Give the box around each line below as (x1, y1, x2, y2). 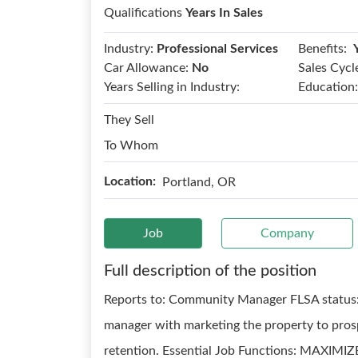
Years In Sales (185, 6, 263, 19)
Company (261, 227, 314, 240)
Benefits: (297, 42, 347, 55)
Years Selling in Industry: (104, 81, 240, 93)
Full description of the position (104, 263, 316, 279)
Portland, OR (162, 175, 236, 189)
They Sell (104, 113, 154, 126)
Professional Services (157, 42, 278, 55)
